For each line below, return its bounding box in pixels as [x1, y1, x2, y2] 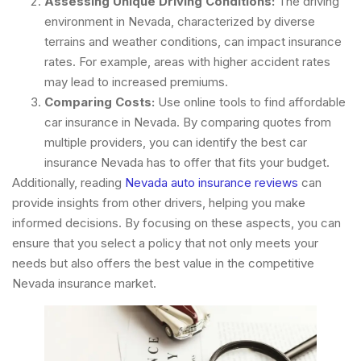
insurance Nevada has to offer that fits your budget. [44, 155, 330, 171]
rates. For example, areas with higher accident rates [44, 54, 330, 70]
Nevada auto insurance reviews [125, 175, 298, 191]
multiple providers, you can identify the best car [44, 135, 307, 151]
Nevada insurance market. [12, 276, 156, 292]
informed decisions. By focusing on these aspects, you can [12, 215, 341, 231]
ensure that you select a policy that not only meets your [12, 235, 318, 251]
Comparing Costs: [44, 94, 155, 110]
